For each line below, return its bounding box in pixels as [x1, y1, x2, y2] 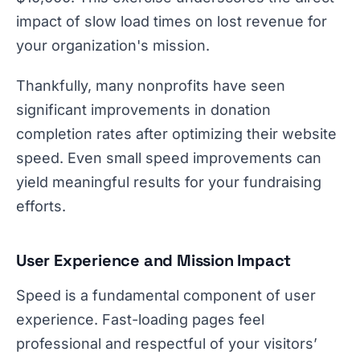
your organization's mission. [16, 37, 210, 54]
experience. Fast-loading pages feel [16, 311, 264, 328]
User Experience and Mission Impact [16, 250, 292, 271]
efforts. [16, 198, 66, 215]
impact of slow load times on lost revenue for [16, 13, 327, 30]
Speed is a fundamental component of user [16, 287, 316, 304]
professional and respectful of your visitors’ [16, 335, 317, 352]
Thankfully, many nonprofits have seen [16, 77, 285, 94]
